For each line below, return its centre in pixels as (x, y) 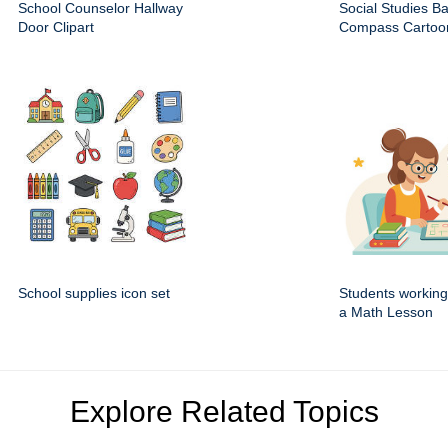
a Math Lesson (386, 312)
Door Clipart (56, 27)
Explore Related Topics (224, 411)
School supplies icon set (94, 293)
